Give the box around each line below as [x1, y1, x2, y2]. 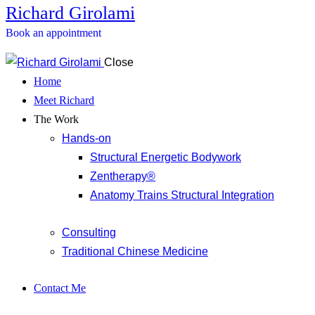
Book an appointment [6, 26, 101, 39]
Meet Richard [34, 94, 94, 106]
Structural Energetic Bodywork [90, 150, 241, 163]
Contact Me [34, 282, 86, 295]
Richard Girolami [6, 2, 135, 23]
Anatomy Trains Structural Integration [90, 188, 274, 201]
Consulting [62, 226, 116, 238]
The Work [34, 112, 79, 125]
